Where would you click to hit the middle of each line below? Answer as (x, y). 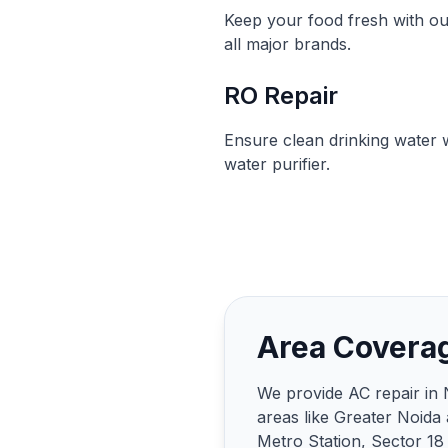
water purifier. (277, 164)
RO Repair (281, 95)
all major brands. (287, 44)
